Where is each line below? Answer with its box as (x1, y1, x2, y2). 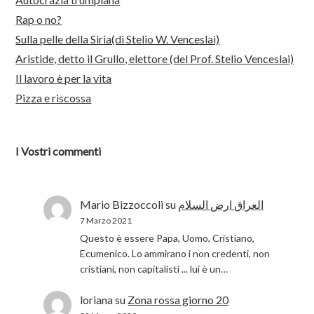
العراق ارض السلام (178, 198, 264, 211)
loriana (80, 292, 114, 306)
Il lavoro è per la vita (15, 71, 112, 85)
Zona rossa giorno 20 (128, 292, 229, 306)
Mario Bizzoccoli (80, 198, 164, 211)
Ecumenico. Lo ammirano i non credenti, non (80, 247, 271, 260)
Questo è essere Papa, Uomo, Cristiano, (80, 232, 255, 245)
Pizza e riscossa (15, 91, 92, 104)
